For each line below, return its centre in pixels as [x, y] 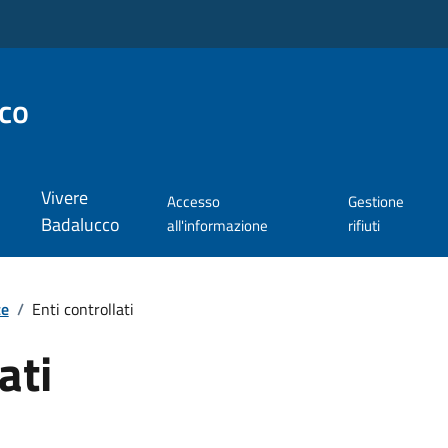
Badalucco [80, 225]
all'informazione [218, 226]
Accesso [194, 202]
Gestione [376, 202]
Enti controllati [82, 308]
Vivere [64, 198]
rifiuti [364, 226]
